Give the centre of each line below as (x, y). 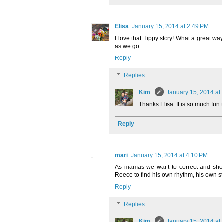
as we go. (128, 46)
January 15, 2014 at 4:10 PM (169, 155)
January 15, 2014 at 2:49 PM (170, 26)
